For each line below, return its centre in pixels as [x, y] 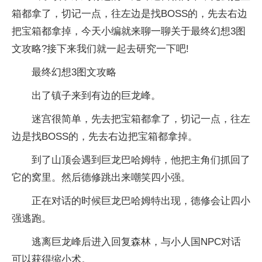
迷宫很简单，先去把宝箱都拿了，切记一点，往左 [141, 119]
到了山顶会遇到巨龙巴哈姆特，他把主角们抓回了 [141, 160]
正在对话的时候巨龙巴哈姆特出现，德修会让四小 [141, 201]
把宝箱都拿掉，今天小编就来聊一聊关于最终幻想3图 [129, 31]
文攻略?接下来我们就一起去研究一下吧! [100, 49]
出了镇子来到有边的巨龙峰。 [96, 96]
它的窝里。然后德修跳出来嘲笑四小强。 [101, 177]
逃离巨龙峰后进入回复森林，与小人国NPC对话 [136, 242]
